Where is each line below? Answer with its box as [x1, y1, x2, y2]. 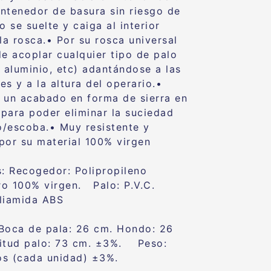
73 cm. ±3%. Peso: [51, 237, 168, 249]
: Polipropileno [67, 165, 148, 177]
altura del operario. [50, 77, 156, 90]
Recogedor [9, 165, 68, 177]
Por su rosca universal [56, 34, 178, 46]
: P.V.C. [117, 179, 179, 191]
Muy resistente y [59, 121, 150, 133]
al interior [106, 19, 160, 31]
